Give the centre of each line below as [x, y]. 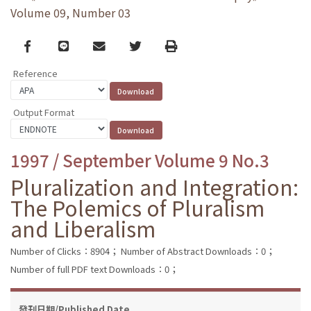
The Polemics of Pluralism [137, 207]
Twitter [150, 45]
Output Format [44, 112]
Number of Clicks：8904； [65, 251]
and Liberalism [83, 228]
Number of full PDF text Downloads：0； [94, 269]
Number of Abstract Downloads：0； [198, 251]
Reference [35, 74]
